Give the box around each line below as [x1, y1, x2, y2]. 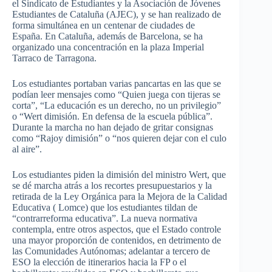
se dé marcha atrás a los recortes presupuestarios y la [12, 180, 212, 191]
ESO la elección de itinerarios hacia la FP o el [12, 256, 186, 267]
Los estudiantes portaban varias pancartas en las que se [12, 78, 221, 89]
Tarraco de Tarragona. [12, 52, 97, 63]
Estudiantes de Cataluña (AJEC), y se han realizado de [12, 8, 221, 19]
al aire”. [12, 143, 42, 154]
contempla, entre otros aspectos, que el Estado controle [12, 223, 221, 234]
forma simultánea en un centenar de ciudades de [12, 19, 195, 30]
